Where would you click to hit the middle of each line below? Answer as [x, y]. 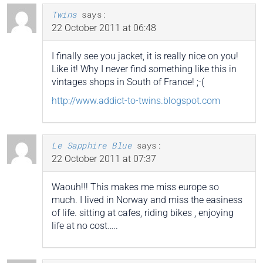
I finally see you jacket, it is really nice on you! [145, 56]
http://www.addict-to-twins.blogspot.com [136, 101]
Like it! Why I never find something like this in [144, 69]
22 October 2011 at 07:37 [104, 159]
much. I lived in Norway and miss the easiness [147, 200]
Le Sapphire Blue [92, 146]
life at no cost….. [85, 226]
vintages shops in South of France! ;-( [128, 82]
